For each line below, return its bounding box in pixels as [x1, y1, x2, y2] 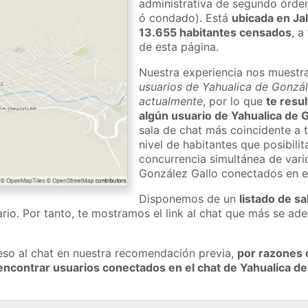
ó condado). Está [139, 10, 232, 25]
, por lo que [203, 93, 267, 108]
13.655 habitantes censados [139, 25, 292, 39]
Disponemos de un [139, 191, 240, 206]
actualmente [139, 93, 203, 108]
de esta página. [139, 39, 219, 54]
